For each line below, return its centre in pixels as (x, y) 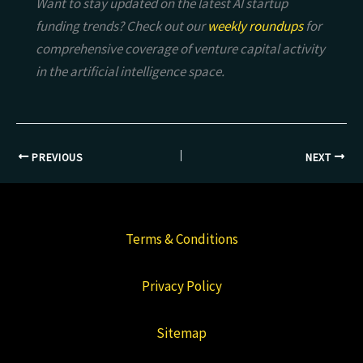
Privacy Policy (181, 286)
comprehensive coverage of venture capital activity (180, 49)
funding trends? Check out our (122, 26)
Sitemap (181, 333)
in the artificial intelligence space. (130, 72)
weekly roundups (255, 26)
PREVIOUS (56, 157)
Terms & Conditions (181, 239)
